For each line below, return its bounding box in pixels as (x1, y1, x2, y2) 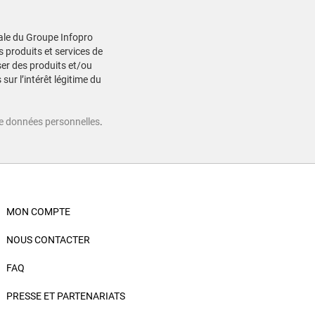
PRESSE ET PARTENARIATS (6, 290, 125, 302)
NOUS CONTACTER (6, 234, 90, 245)
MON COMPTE (6, 206, 70, 217)
